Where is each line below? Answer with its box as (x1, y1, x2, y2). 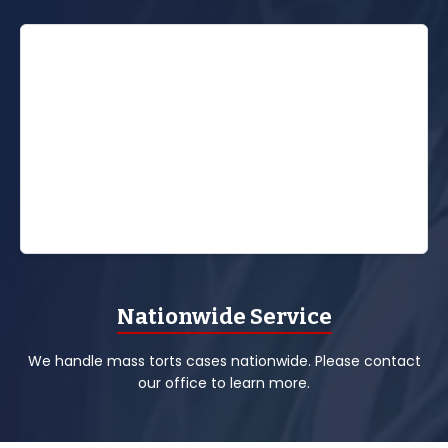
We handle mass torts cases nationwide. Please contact (27, 350, 421, 371)
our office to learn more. (138, 372, 310, 393)
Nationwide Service (116, 302, 332, 330)
